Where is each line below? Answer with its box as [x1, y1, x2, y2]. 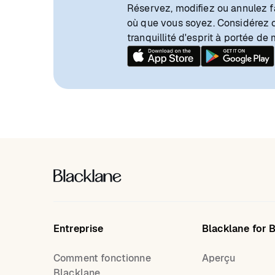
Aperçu [202, 252, 235, 265]
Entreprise [53, 222, 104, 235]
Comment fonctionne [53, 252, 151, 265]
